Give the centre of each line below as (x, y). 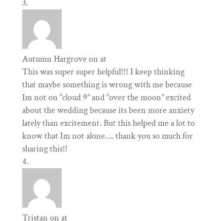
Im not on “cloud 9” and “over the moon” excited (106, 98)
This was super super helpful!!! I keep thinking (103, 72)
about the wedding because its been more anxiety (108, 110)
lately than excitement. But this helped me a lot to (108, 123)
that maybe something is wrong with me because (107, 85)
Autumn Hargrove (54, 59)
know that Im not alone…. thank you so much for (107, 136)
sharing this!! (45, 149)
